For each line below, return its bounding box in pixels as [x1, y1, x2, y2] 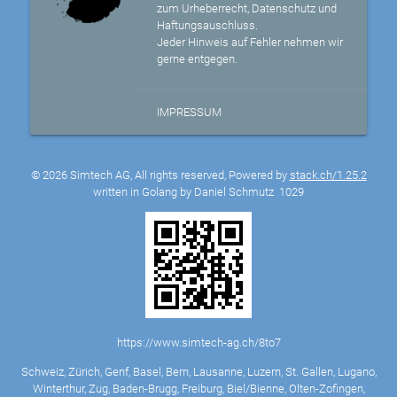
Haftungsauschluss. [157, 18, 259, 32]
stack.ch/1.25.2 [289, 167, 367, 182]
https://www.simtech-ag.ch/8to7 [116, 336, 281, 350]
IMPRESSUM [157, 105, 222, 119]
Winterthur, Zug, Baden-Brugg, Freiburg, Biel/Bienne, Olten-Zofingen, [32, 381, 365, 395]
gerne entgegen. [157, 51, 238, 66]
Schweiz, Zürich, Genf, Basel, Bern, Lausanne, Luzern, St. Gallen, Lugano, [20, 364, 377, 378]
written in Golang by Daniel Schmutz [93, 184, 279, 198]
